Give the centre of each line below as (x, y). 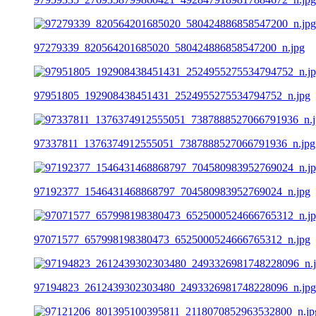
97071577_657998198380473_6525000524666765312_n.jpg (172, 239)
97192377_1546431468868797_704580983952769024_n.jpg (172, 191)
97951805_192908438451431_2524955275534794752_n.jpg (172, 95)
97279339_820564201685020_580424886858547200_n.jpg (169, 47)
